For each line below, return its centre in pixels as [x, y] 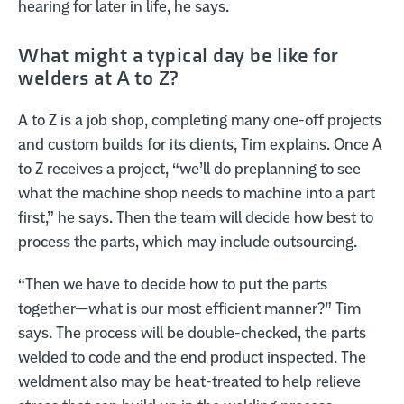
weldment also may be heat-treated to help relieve [190, 382]
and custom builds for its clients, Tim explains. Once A [201, 145]
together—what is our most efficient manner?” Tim [190, 309]
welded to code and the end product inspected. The [193, 358]
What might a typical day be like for [179, 55]
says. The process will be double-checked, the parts [193, 333]
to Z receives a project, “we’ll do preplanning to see [190, 169]
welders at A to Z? [99, 78]
